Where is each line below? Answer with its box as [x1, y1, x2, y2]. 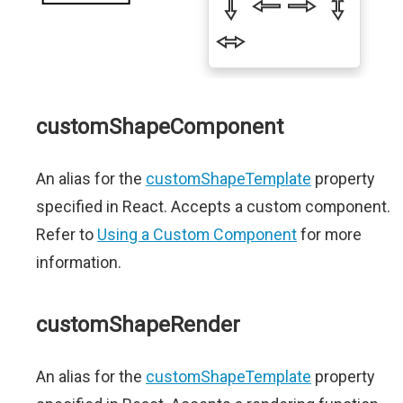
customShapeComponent [36, 114, 283, 139]
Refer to [36, 225, 97, 244]
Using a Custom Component [97, 225, 297, 244]
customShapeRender [36, 312, 240, 337]
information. [36, 253, 121, 272]
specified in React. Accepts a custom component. [36, 197, 390, 216]
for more [297, 225, 362, 244]
